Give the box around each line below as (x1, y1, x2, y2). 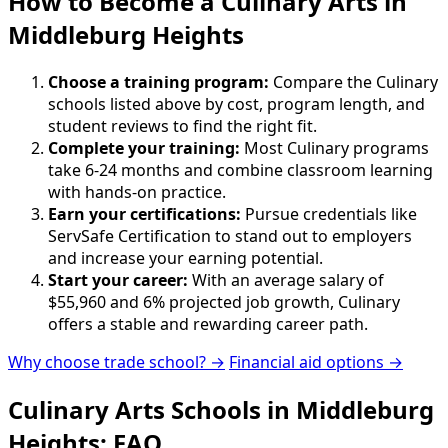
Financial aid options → (229, 351, 403, 374)
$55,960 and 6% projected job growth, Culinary (48, 291, 400, 314)
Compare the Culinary (269, 71, 438, 94)
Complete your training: (48, 137, 240, 160)
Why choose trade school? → (8, 351, 225, 374)
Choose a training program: (48, 71, 269, 94)
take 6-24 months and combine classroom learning (48, 159, 433, 182)
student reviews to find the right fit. (48, 115, 317, 138)
